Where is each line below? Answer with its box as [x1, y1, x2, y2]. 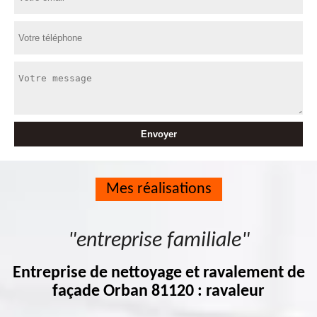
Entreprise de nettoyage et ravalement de [12, 265, 305, 282]
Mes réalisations [105, 181, 212, 197]
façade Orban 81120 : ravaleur [52, 283, 265, 300]
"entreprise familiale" [67, 230, 250, 252]
